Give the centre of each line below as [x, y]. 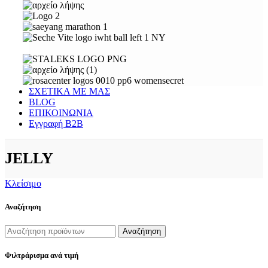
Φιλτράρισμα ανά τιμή [42, 255]
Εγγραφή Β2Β [56, 124]
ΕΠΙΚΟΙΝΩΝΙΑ [61, 113]
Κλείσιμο [23, 183]
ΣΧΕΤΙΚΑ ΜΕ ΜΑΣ [69, 91]
